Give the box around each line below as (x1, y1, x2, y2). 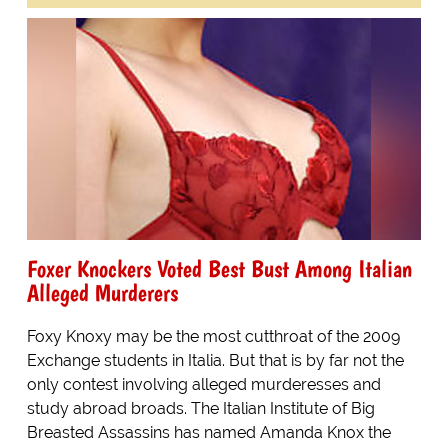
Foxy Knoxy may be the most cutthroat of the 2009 (26, 326, 400, 346)
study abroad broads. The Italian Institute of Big (26, 398, 375, 418)
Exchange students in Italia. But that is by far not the (26, 350, 404, 370)
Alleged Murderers (26, 277, 178, 307)
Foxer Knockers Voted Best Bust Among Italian (26, 253, 412, 283)
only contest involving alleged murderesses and (26, 374, 381, 394)
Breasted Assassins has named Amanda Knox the (26, 422, 391, 442)
